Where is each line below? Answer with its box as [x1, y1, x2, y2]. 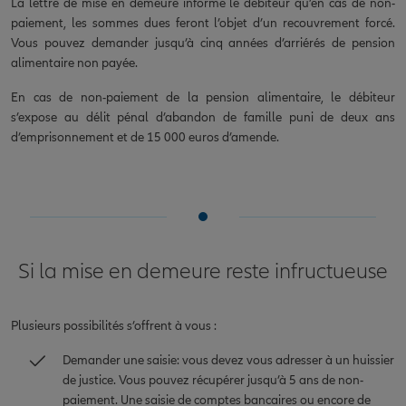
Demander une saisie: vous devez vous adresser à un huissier [63, 352, 394, 368]
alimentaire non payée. [11, 54, 138, 71]
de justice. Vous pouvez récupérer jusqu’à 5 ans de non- [63, 372, 363, 388]
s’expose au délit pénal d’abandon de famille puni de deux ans [11, 109, 395, 125]
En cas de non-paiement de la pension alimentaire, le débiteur [11, 89, 395, 105]
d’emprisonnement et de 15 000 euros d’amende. [11, 129, 279, 145]
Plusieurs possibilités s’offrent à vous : [11, 317, 217, 333]
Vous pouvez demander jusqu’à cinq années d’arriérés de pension [11, 34, 395, 51]
